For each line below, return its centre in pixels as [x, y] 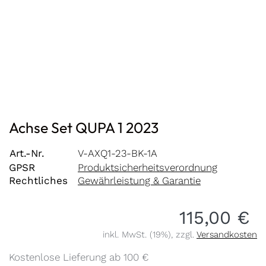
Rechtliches [38, 180]
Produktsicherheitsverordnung [148, 167]
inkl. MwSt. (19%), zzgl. [150, 234]
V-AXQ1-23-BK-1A [118, 153]
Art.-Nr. [27, 153]
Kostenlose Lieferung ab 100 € [79, 257]
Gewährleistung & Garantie [139, 180]
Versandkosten [227, 234]
